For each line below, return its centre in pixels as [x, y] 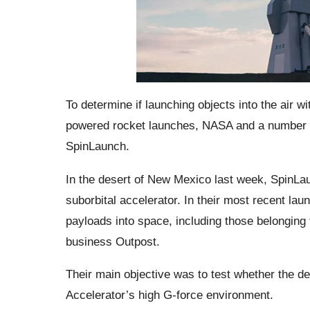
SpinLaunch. [97, 146]
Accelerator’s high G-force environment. [169, 294]
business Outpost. [112, 241]
